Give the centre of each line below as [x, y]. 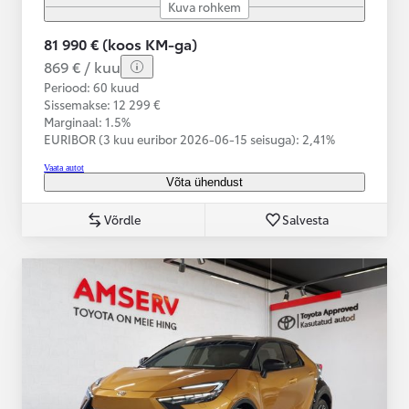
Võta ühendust [204, 182]
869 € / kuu [82, 66]
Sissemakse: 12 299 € [102, 104]
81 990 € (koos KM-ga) [121, 43]
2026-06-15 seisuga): [241, 138]
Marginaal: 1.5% [87, 121]
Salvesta [305, 219]
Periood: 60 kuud [91, 86]
